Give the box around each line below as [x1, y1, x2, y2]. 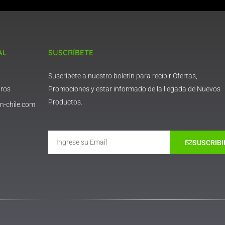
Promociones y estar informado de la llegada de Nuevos [48, 84, 220, 93]
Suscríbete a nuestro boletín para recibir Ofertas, [48, 71, 197, 80]
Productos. [48, 97, 82, 106]
